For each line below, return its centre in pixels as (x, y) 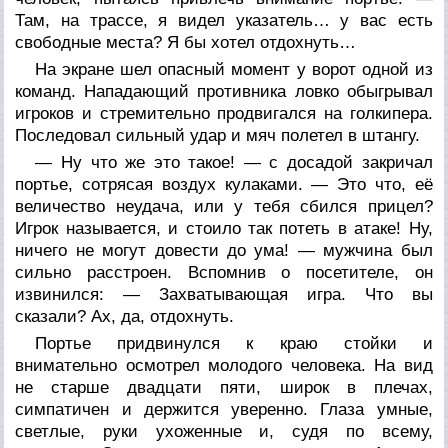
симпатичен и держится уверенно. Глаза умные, (224, 409)
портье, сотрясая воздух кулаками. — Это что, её (224, 184)
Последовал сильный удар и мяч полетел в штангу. (218, 135)
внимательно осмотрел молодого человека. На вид (224, 365)
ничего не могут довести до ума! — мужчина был (224, 250)
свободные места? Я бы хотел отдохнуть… (186, 42)
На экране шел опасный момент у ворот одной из (234, 69)
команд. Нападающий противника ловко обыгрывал (224, 91)
